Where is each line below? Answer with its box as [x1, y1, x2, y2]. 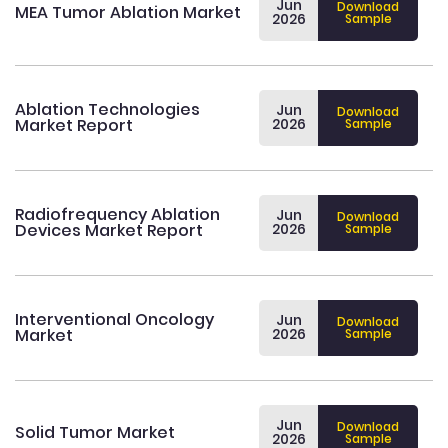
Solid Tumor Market [15, 421, 175, 445]
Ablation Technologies [15, 98, 200, 122]
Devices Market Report [15, 219, 203, 243]
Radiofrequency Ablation [15, 203, 220, 227]
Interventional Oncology [15, 308, 214, 332]
